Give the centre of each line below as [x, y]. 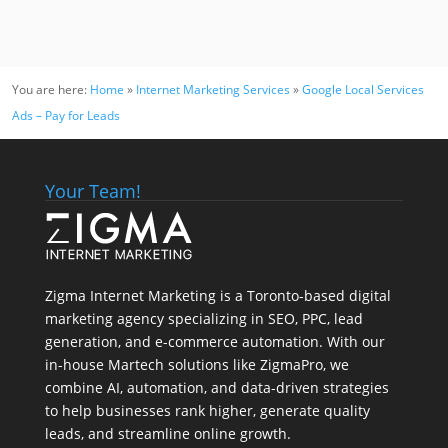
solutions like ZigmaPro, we [256, 365]
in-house [76, 365]
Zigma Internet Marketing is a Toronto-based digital [217, 296]
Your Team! [92, 191]
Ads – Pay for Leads [66, 116]
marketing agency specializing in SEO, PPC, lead [203, 319]
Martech [135, 365]
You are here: [51, 90]
